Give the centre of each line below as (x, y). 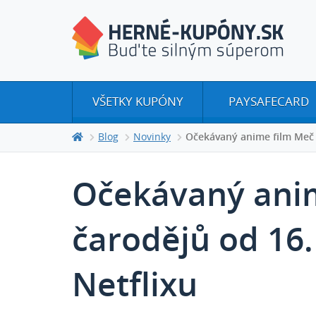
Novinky (152, 138)
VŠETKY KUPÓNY (138, 102)
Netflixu (135, 286)
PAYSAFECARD (268, 102)
